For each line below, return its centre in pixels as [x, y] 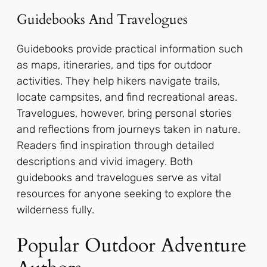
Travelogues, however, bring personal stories [124, 114]
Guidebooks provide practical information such [130, 49]
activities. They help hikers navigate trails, [118, 81]
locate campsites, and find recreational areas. [127, 97]
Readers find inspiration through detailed [115, 146]
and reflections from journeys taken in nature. [128, 130]
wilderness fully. [55, 210]
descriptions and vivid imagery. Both [105, 162]
